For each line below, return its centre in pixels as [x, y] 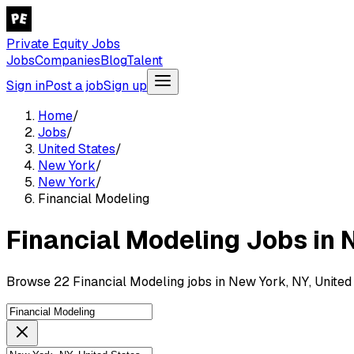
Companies [68, 60]
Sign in [26, 86]
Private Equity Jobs [63, 44]
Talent [145, 60]
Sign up [125, 86]
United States [77, 149]
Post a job [74, 86]
